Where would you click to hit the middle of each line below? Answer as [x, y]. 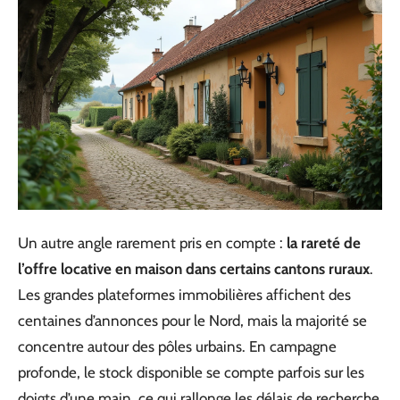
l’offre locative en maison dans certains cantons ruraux [194, 268]
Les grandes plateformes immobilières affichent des [184, 294]
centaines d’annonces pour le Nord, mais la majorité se [192, 320]
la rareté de [324, 242]
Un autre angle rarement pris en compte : [152, 242]
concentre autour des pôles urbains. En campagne [177, 346]
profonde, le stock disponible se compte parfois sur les [191, 372]
